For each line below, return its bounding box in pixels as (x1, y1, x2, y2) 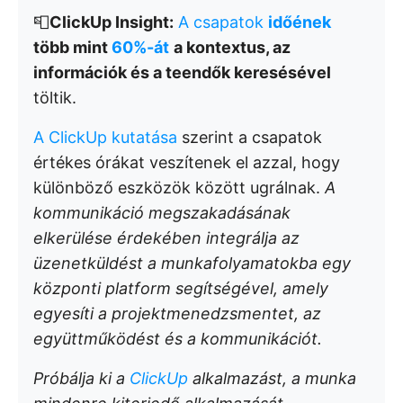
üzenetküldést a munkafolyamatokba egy (33, 254, 351, 273)
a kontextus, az (174, 38, 291, 57)
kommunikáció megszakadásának (33, 203, 291, 222)
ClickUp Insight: (49, 13, 174, 31)
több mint (33, 38, 112, 57)
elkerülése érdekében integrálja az (33, 228, 300, 247)
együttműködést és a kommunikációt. (33, 329, 322, 348)
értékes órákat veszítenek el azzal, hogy (33, 153, 340, 172)
